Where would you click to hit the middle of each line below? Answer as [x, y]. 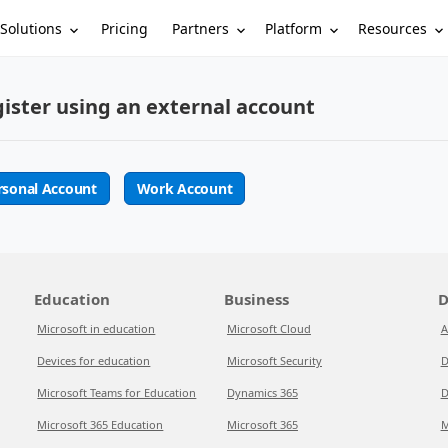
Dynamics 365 [262, 392]
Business [256, 299]
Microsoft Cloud [268, 328]
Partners [201, 28]
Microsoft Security [274, 360]
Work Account [184, 188]
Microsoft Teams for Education [117, 392]
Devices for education [94, 360]
